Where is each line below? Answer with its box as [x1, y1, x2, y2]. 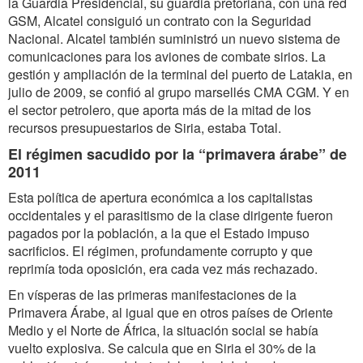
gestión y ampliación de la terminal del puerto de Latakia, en [8, 65, 352, 83]
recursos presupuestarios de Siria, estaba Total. [8, 118, 281, 137]
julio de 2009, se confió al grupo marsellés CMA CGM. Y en [8, 83, 349, 101]
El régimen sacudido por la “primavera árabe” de [8, 143, 347, 164]
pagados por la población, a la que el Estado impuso [8, 224, 310, 242]
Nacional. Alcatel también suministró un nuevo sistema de [8, 29, 340, 48]
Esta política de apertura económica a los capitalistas [8, 188, 313, 207]
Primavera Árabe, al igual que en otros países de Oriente [8, 303, 333, 322]
